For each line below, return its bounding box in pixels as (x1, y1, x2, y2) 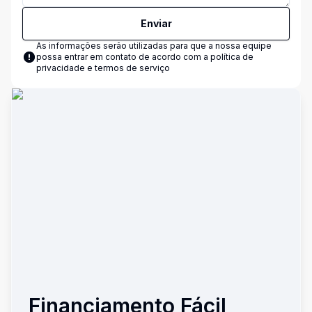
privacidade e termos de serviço (36, 63, 170, 73)
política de (210, 52, 253, 62)
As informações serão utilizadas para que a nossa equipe (36, 40, 272, 51)
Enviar (140, 17, 172, 29)
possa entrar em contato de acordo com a (36, 52, 210, 62)
